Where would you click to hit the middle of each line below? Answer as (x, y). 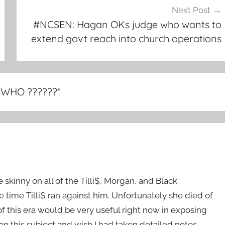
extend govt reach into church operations (126, 39)
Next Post (191, 10)
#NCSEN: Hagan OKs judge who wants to (127, 25)
